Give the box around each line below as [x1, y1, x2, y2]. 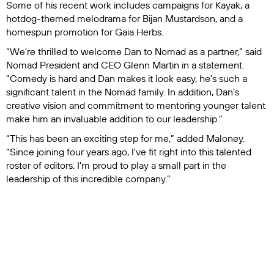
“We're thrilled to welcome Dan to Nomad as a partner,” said [6, 45, 262, 58]
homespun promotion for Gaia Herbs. [6, 26, 163, 39]
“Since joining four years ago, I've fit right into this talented [6, 146, 251, 158]
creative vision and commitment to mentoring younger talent [6, 99, 265, 112]
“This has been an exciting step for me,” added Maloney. [6, 132, 245, 145]
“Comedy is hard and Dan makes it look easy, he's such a [6, 72, 247, 85]
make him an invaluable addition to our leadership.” [6, 113, 223, 125]
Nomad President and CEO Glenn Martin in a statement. [6, 59, 244, 72]
